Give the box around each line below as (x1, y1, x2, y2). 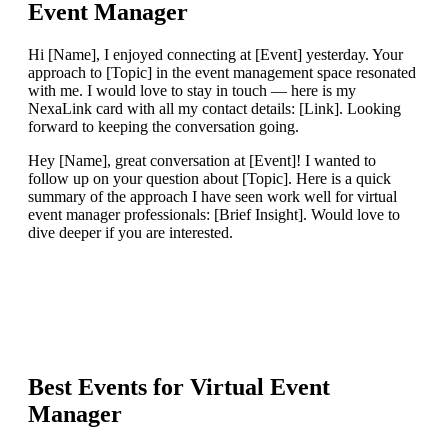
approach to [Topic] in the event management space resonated (28, 64, 416, 82)
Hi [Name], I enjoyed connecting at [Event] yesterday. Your (28, 46, 403, 64)
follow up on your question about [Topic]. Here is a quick (28, 170, 391, 188)
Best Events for (28, 374, 190, 401)
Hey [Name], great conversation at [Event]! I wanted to (28, 152, 376, 170)
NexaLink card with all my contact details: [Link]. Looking (28, 100, 401, 118)
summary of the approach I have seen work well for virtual (28, 188, 397, 206)
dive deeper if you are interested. (28, 224, 233, 242)
